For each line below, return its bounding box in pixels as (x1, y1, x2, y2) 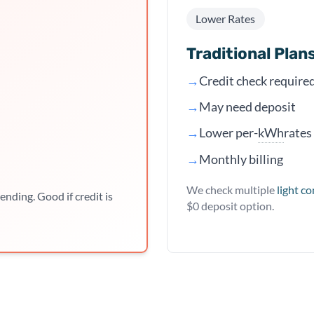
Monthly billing (198, 151, 283, 167)
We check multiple (186, 182, 277, 196)
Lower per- (198, 125, 258, 141)
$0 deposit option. (186, 198, 274, 212)
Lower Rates (196, 12, 255, 26)
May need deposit (198, 98, 296, 114)
